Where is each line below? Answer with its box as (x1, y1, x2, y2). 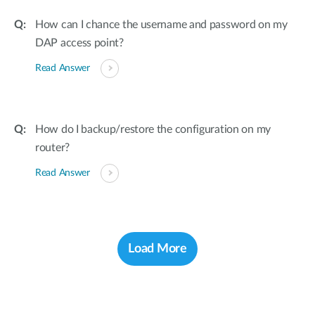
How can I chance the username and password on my (35, 19, 288, 30)
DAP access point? (35, 37, 124, 49)
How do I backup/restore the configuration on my (35, 124, 271, 135)
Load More (128, 243, 187, 255)
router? (35, 142, 70, 153)
